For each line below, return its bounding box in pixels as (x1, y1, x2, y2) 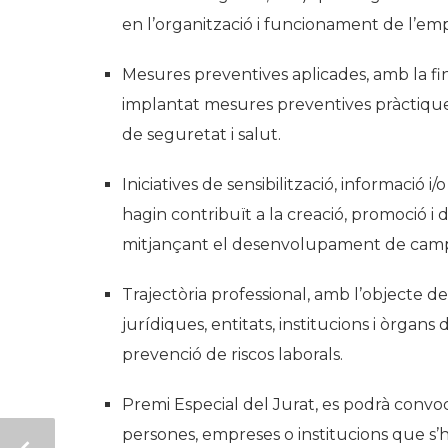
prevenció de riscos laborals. (122, 345, 343, 364)
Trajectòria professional (122, 285, 307, 304)
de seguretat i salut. (122, 125, 281, 144)
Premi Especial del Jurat (122, 395, 315, 414)
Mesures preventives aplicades (122, 65, 366, 84)
